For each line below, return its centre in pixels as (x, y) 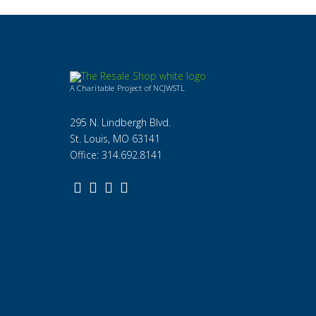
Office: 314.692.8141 (116, 154)
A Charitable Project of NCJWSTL (127, 87)
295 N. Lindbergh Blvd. (120, 122)
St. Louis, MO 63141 (115, 138)
